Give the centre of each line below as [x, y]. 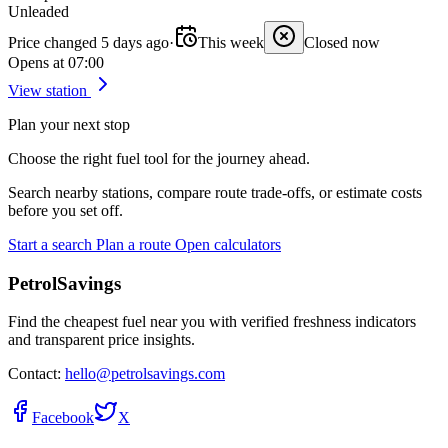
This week [231, 42]
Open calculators [228, 244]
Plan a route [133, 244]
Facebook [63, 418]
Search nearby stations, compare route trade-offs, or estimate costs [215, 192]
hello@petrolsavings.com [145, 374]
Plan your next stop [69, 124]
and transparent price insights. [101, 340]
